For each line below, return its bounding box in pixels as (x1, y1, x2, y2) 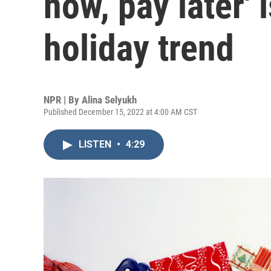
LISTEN (79, 139, 114, 150)
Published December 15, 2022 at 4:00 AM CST (44, 107, 197, 117)
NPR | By (44, 94, 82, 106)
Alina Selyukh (82, 94, 137, 106)
